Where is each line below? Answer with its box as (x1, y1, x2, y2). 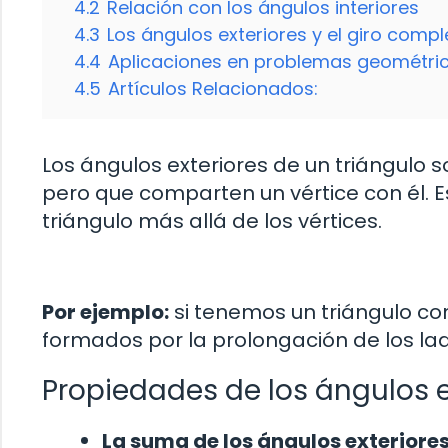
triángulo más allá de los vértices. (42, 206, 382, 235)
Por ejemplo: (42, 298, 169, 327)
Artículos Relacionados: (108, 75, 318, 101)
